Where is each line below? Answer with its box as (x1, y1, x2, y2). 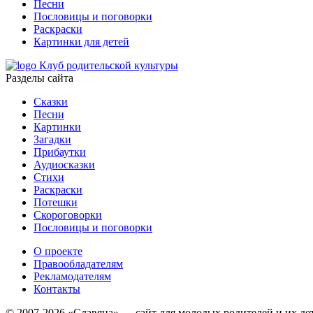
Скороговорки (34, 209, 102, 221)
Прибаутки (34, 146, 86, 159)
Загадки (34, 133, 71, 146)
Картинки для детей (34, 36, 129, 48)
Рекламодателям (34, 270, 111, 283)
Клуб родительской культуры (39, 59, 178, 72)
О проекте (34, 245, 82, 258)
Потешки (34, 196, 78, 209)
